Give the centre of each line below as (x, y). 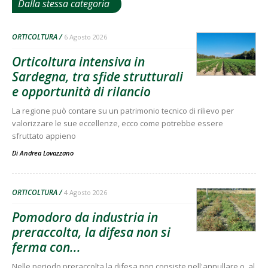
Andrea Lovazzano (47, 153)
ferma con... (46, 247)
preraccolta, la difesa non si (91, 232)
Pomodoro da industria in (85, 217)
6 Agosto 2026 (86, 37)
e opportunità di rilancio (81, 92)
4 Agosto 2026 (86, 193)
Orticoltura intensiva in (78, 62)
